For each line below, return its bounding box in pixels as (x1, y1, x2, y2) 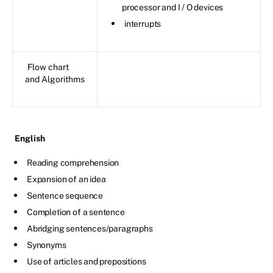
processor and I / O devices (122, 2, 224, 12)
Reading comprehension (27, 157, 119, 168)
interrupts (124, 18, 161, 29)
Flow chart (27, 62, 69, 72)
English (15, 133, 45, 143)
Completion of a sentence (27, 207, 125, 217)
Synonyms (27, 239, 66, 250)
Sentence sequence (27, 190, 104, 200)
